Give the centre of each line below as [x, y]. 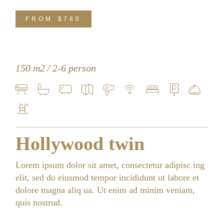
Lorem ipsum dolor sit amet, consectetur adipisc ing [110, 165]
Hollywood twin [80, 143]
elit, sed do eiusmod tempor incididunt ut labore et [107, 177]
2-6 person [74, 68]
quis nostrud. [39, 202]
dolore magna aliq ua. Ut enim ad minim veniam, [105, 190]
